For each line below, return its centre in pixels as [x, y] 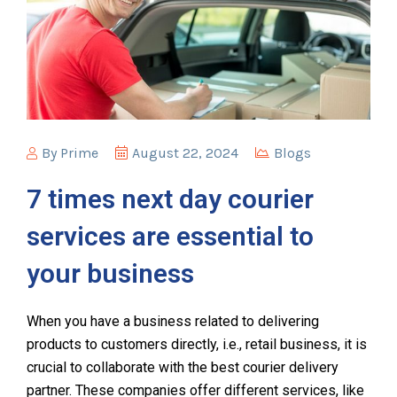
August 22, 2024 [185, 152]
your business [110, 273]
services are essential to [170, 236]
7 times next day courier [170, 198]
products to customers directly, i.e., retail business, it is [197, 344]
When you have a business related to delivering [173, 321]
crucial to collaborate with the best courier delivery [183, 367]
